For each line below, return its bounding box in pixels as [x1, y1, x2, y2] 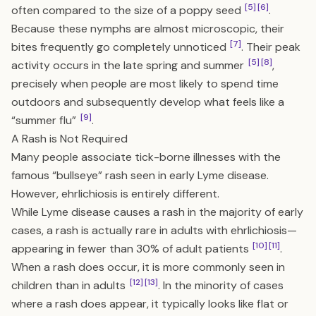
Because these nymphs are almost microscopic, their [11, 21, 284, 36]
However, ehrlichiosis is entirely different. [11, 186, 219, 201]
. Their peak [241, 39, 300, 54]
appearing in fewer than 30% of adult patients [11, 241, 252, 256]
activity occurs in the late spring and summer [11, 58, 247, 73]
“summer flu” [11, 113, 79, 128]
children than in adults [11, 278, 128, 293]
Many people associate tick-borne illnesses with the [11, 150, 281, 164]
